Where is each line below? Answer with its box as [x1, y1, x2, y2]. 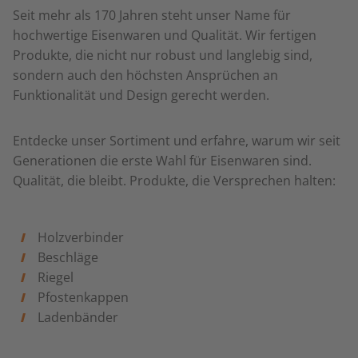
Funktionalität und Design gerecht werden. [13, 86, 269, 104]
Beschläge [37, 249, 98, 266]
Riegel [37, 268, 74, 286]
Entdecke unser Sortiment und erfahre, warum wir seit [13, 132, 340, 149]
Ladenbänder [37, 308, 118, 326]
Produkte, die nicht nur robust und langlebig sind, [13, 46, 312, 64]
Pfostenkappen [37, 288, 129, 306]
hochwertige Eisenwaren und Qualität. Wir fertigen [13, 26, 316, 44]
